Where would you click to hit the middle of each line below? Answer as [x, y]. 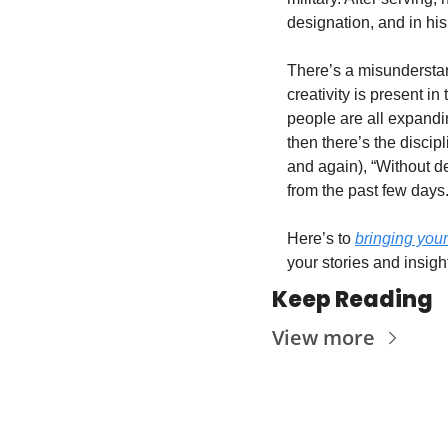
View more [323, 337]
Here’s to [321, 238]
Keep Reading [352, 299]
